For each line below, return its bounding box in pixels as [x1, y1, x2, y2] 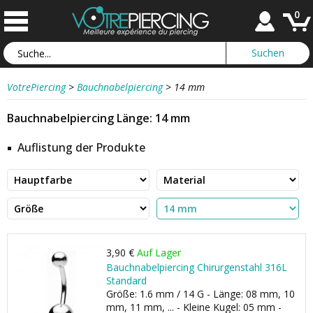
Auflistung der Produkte [17, 140, 145, 155]
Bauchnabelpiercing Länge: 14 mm [7, 110, 190, 126]
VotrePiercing [7, 80, 66, 94]
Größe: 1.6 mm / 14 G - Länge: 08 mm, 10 [106, 287, 295, 300]
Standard [106, 274, 147, 287]
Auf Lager [137, 246, 181, 259]
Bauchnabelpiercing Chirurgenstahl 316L [106, 261, 287, 274]
